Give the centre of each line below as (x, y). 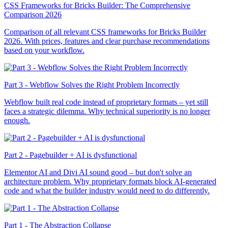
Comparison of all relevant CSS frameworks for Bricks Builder (105, 32)
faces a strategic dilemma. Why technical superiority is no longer (107, 111)
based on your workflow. (44, 50)
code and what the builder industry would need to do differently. (107, 190)
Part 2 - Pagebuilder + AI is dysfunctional (70, 155)
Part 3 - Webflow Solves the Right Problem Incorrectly (92, 84)
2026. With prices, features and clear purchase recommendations (107, 41)
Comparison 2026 (33, 14)
